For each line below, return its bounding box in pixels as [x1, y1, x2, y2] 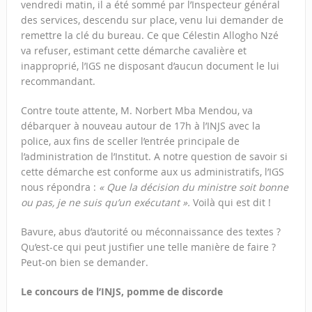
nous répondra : [20, 180, 99, 194]
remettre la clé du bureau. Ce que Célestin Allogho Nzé [20, 28, 279, 42]
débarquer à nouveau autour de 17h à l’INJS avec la [20, 118, 260, 132]
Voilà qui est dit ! [192, 195, 271, 209]
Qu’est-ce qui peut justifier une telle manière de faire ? [20, 240, 276, 253]
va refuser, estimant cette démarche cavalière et [20, 43, 247, 57]
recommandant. [20, 74, 95, 88]
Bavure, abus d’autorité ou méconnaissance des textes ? [20, 224, 281, 238]
